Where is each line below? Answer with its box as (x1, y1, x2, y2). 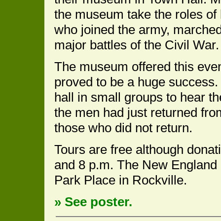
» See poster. (54, 195, 132, 209)
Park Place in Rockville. (54, 173, 187, 187)
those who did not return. (54, 121, 192, 135)
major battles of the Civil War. (54, 38, 219, 52)
